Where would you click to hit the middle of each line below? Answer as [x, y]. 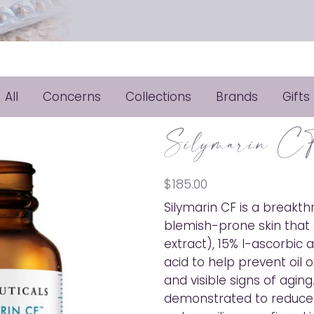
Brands [237, 97]
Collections [158, 97]
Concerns [71, 97]
